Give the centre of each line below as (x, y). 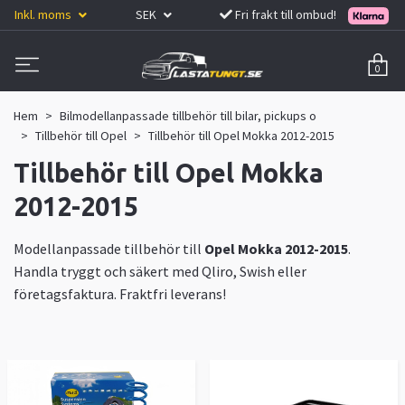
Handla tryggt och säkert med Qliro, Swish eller (160, 271)
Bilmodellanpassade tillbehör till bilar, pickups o (188, 115)
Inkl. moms (44, 14)
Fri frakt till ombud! (286, 14)
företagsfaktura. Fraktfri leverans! (120, 293)
